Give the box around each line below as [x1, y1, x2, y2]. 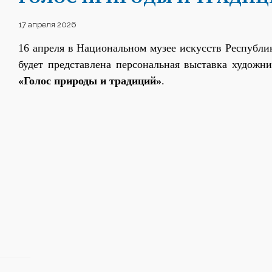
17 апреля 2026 [18, 20, 76, 29]
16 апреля [18, 42, 68, 54]
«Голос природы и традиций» [18, 75, 161, 87]
